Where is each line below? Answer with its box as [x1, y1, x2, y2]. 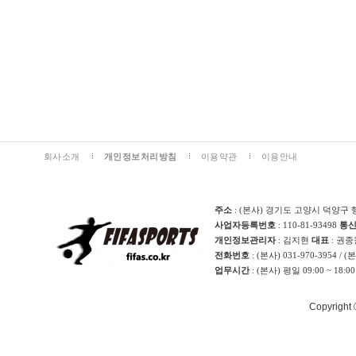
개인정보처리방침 [104, 152, 177, 161]
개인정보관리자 [215, 235, 276, 245]
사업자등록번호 [215, 220, 276, 230]
